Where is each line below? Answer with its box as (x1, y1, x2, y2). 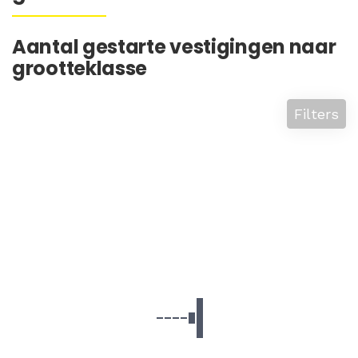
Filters (294, 105, 339, 122)
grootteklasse (12, 55, 148, 82)
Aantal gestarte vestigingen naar (12, 34, 336, 60)
